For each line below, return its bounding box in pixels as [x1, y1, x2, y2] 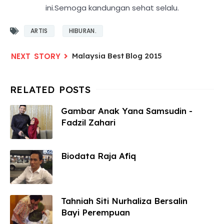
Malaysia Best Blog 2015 [72, 50, 162, 60]
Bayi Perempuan [61, 206, 130, 217]
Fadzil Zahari [61, 116, 115, 127]
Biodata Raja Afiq [61, 150, 136, 161]
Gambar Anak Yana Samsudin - [61, 105, 192, 116]
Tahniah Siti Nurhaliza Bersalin [61, 195, 187, 206]
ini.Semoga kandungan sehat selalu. [45, 2, 179, 13]
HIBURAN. [68, 26, 96, 35]
